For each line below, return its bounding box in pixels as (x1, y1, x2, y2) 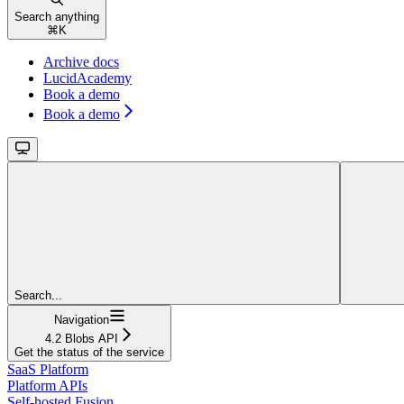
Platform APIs (7, 378, 87, 394)
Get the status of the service (14, 345, 164, 360)
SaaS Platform (7, 362, 88, 378)
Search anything (14, 10, 99, 24)
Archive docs (43, 54, 119, 70)
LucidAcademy (43, 70, 132, 87)
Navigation (53, 313, 109, 327)
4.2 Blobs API (44, 332, 118, 346)
